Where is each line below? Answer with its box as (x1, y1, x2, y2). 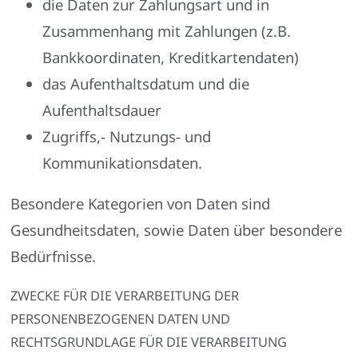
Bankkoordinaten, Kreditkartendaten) (42, 46, 300, 67)
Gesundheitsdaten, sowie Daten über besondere (10, 220, 343, 241)
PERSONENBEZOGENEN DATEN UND (10, 309, 231, 328)
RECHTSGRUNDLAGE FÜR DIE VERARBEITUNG (10, 332, 288, 351)
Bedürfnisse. (10, 246, 97, 267)
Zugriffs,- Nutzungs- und (42, 125, 212, 146)
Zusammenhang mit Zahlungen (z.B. (42, 20, 292, 41)
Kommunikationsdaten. (42, 152, 203, 173)
